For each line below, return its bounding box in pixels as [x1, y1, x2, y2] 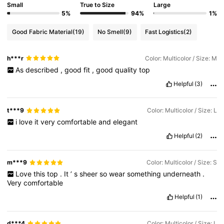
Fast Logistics [145, 28, 184, 36]
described [25, 65, 60, 74]
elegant [112, 117, 137, 126]
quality [114, 65, 139, 74]
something [126, 169, 163, 178]
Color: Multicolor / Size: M [144, 54, 217, 62]
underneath [162, 169, 202, 178]
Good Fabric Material [11, 28, 72, 36]
